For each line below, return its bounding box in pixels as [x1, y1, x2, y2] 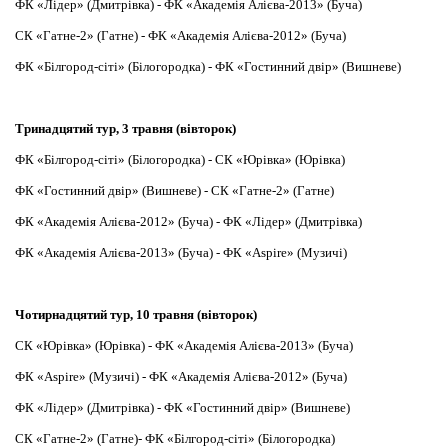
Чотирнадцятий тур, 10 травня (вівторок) [15, 307, 257, 322]
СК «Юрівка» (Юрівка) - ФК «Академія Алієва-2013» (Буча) [15, 338, 353, 353]
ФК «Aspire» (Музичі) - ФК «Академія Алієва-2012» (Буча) [15, 369, 347, 384]
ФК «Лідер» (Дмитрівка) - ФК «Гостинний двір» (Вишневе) [15, 400, 350, 415]
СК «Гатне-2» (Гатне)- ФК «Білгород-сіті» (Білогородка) [15, 431, 335, 446]
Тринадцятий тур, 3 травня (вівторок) [15, 121, 236, 136]
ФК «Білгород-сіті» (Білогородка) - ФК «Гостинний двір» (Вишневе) [15, 59, 401, 74]
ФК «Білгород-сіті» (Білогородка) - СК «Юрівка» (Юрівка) [15, 152, 345, 167]
